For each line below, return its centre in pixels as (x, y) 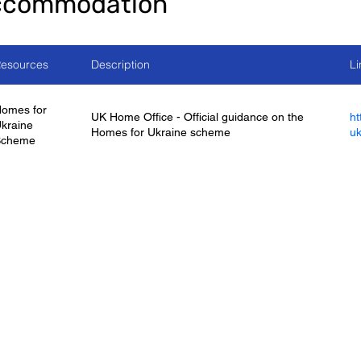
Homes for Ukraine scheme (161, 132)
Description (120, 64)
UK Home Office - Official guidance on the (197, 117)
